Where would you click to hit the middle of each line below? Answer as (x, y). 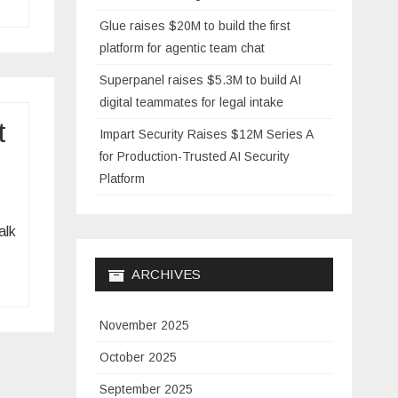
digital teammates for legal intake (191, 103)
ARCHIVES (166, 275)
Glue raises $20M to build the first (195, 26)
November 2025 (144, 326)
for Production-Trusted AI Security (195, 157)
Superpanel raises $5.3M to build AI (200, 80)
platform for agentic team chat (182, 48)
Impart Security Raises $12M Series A (206, 135)
